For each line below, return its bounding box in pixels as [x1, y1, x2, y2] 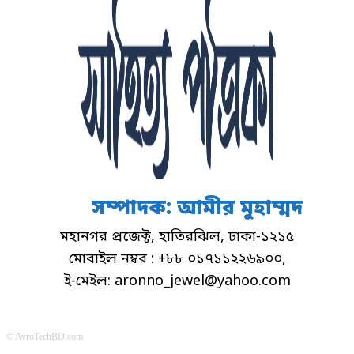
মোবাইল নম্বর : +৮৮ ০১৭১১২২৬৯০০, [68, 249, 286, 269]
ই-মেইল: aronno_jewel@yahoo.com [63, 271, 291, 291]
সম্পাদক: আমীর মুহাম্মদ [91, 194, 303, 223]
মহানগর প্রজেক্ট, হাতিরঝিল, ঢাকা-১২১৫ [60, 227, 294, 247]
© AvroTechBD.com [6, 330, 83, 342]
